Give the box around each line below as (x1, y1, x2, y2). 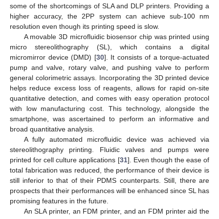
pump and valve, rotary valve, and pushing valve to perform (10, 64, 209, 72)
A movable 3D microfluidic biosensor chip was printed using (23, 33, 209, 41)
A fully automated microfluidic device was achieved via (23, 135, 209, 144)
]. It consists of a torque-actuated (104, 53, 209, 62)
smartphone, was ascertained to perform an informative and (10, 115, 209, 123)
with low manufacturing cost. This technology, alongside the (10, 105, 209, 113)
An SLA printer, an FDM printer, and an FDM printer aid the (23, 207, 209, 216)
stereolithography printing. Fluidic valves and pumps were (10, 146, 209, 154)
